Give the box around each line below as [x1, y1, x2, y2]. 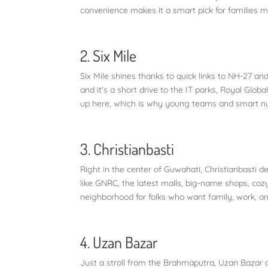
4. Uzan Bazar [80, 232, 159, 252]
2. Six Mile [80, 45, 143, 65]
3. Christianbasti [80, 138, 175, 159]
